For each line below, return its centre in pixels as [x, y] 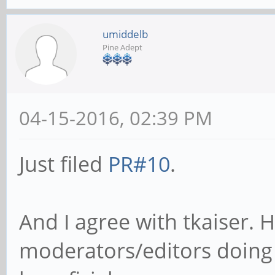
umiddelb [125, 34]
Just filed [64, 164]
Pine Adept [122, 48]
